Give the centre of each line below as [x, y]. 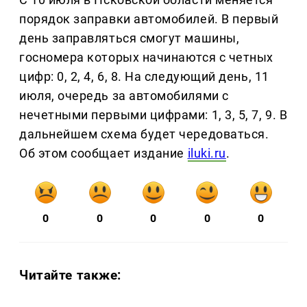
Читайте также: [71, 275]
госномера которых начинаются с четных [146, 58]
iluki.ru [207, 153]
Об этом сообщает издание [103, 153]
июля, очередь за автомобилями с [124, 96]
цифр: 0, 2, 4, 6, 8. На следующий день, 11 [144, 77]
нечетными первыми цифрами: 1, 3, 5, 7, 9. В [153, 115]
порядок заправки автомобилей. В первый [149, 19]
